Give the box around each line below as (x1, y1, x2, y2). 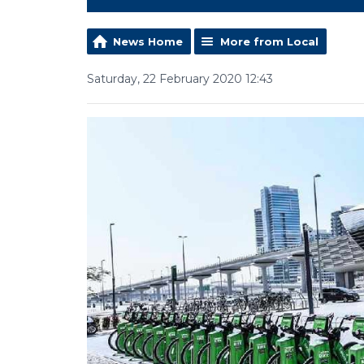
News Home (113, 35, 183, 48)
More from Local (220, 35, 318, 48)
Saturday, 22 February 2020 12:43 (87, 71, 273, 86)
